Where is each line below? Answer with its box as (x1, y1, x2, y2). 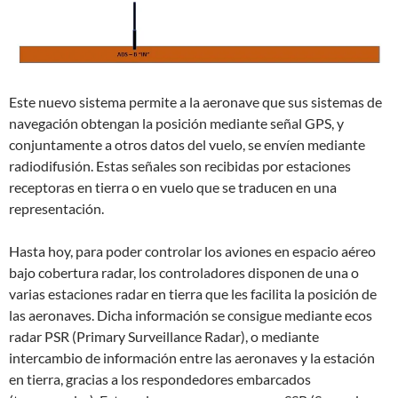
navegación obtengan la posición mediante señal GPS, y (9, 115, 344, 132)
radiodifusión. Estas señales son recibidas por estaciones (9, 157, 351, 175)
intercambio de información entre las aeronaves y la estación (9, 349, 375, 367)
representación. (9, 200, 104, 218)
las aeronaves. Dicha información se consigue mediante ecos (9, 306, 372, 324)
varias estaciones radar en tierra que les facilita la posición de (9, 285, 377, 303)
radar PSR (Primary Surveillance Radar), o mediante (9, 328, 319, 346)
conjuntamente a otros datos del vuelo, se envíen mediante (9, 136, 365, 154)
